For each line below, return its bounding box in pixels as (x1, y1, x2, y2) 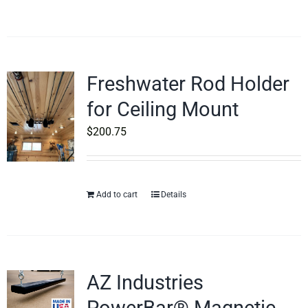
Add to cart (96, 190, 137, 199)
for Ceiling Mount (86, 98, 239, 121)
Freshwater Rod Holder (86, 72, 289, 96)
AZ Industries (86, 271, 203, 294)
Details (160, 190, 186, 199)
